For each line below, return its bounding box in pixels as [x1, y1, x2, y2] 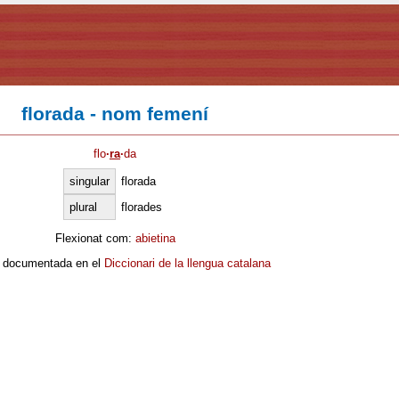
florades [120, 199, 162, 214]
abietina [134, 231, 175, 245]
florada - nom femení [21, 103, 208, 125]
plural [69, 199, 97, 214]
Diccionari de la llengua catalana [103, 256, 271, 271]
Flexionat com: [54, 231, 135, 245]
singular [69, 174, 110, 188]
